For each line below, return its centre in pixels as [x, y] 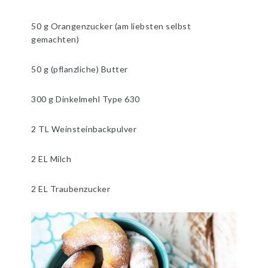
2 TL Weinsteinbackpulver [84, 129]
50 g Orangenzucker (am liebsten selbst [111, 26]
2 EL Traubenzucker [71, 188]
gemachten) [55, 39]
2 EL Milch [51, 159]
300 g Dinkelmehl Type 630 [86, 99]
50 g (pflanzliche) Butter [80, 69]
